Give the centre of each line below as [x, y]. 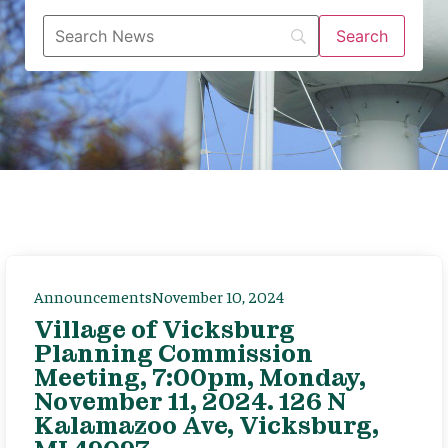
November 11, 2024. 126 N [190, 401]
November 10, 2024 [218, 296]
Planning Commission [173, 353]
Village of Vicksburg [164, 329]
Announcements [93, 296]
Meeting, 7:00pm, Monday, [200, 377]
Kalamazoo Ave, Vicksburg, [206, 425]
